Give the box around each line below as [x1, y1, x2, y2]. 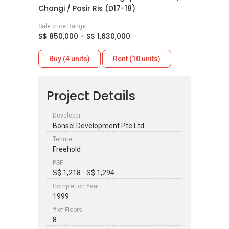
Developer [53, 112, 81, 119]
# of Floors [53, 206, 82, 213]
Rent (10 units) [113, 55, 161, 63]
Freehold [53, 145, 81, 153]
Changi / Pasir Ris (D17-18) [38, 3, 135, 13]
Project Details [47, 87, 135, 104]
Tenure [53, 135, 72, 143]
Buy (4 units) [49, 55, 90, 63]
